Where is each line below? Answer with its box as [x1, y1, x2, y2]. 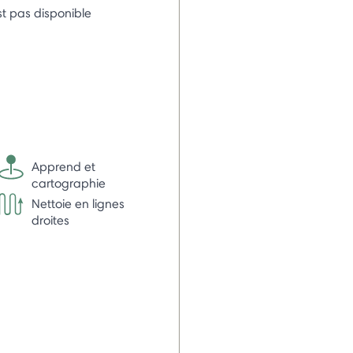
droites [31, 212, 69, 228]
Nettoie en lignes [31, 195, 124, 211]
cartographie [31, 175, 106, 191]
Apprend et [31, 158, 95, 174]
